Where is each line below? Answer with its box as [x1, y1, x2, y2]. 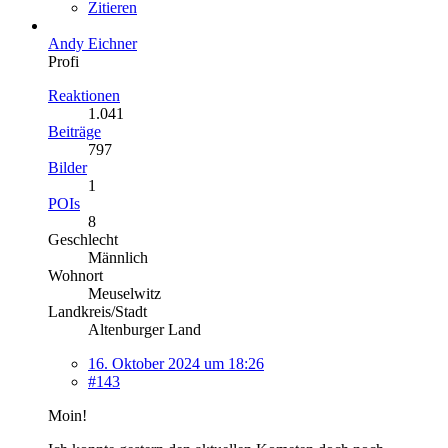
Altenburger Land [88, 320, 201, 338]
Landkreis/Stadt [48, 302, 147, 320]
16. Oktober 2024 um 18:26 [88, 354, 264, 372]
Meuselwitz [88, 284, 161, 302]
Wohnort [48, 266, 103, 284]
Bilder [48, 158, 87, 176]
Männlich [88, 248, 148, 266]
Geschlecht [48, 230, 118, 248]
